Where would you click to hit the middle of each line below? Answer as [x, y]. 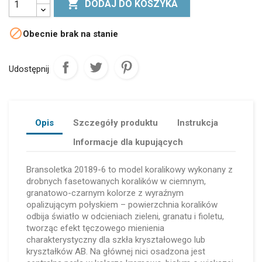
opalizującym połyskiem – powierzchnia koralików [122, 205]
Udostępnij [29, 69]
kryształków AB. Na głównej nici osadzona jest [116, 251]
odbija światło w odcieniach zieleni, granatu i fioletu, [125, 216]
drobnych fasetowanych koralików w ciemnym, [116, 181]
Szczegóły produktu [116, 123]
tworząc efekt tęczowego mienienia [95, 228]
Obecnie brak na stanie [70, 34]
